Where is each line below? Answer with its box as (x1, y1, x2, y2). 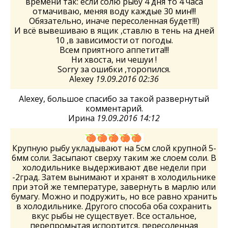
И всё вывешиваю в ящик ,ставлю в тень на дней (14, 25, 214, 36)
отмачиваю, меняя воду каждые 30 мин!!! (32, 6, 196, 17)
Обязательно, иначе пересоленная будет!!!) (28, 15, 199, 26)
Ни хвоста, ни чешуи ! (71, 54, 157, 65)
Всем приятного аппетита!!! (59, 44, 169, 55)
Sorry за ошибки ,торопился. (58, 64, 170, 75)
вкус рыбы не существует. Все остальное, (32, 210, 196, 221)
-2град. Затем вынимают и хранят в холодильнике (12, 172, 216, 183)
